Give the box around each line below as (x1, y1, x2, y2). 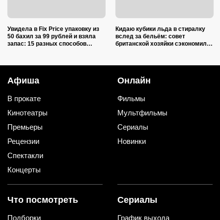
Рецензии (7, 137, 39, 145)
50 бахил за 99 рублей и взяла (7, 32, 96, 40)
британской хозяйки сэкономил (115, 40, 207, 47)
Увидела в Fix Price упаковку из (7, 25, 99, 32)
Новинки (117, 137, 146, 145)
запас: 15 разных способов (7, 40, 86, 47)
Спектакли (7, 151, 43, 160)
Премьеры (7, 122, 43, 131)
